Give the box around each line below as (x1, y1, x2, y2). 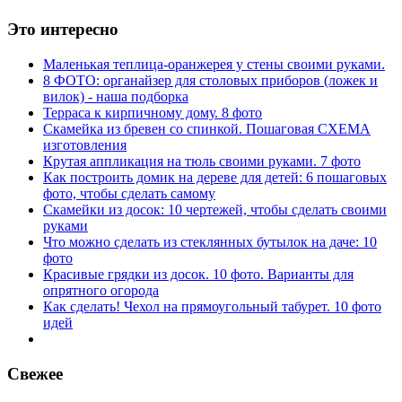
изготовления (43, 136, 127, 153)
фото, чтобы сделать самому (43, 185, 215, 201)
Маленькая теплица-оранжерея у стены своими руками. (43, 56, 385, 72)
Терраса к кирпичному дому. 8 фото (43, 104, 262, 120)
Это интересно (7, 20, 118, 39)
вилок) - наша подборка (43, 88, 188, 104)
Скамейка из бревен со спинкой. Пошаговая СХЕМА (43, 120, 371, 136)
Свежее (7, 363, 63, 383)
